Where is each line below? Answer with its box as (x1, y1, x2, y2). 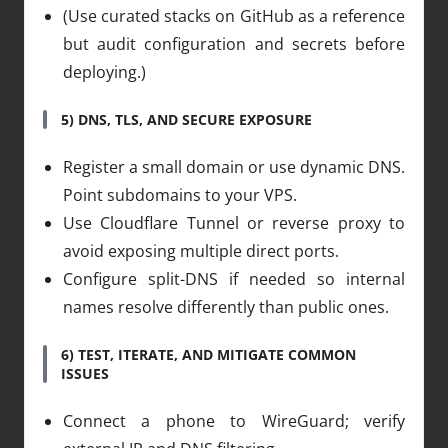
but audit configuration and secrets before (63, 32, 405, 55)
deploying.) (63, 60, 146, 83)
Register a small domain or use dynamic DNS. (63, 155, 405, 178)
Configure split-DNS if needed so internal (63, 267, 405, 290)
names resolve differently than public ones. (63, 295, 389, 318)
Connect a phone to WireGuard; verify (63, 409, 405, 432)
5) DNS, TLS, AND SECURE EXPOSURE (61, 109, 312, 129)
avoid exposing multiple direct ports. (63, 239, 339, 262)
